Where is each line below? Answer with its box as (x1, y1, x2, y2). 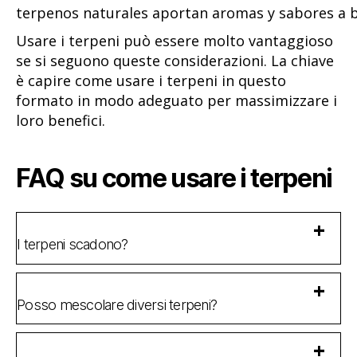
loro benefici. (16, 111, 105, 131)
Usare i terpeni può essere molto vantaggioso (16, 31, 333, 51)
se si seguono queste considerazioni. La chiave (16, 51, 334, 71)
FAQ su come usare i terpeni (16, 162, 333, 194)
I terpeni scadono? (17, 236, 128, 253)
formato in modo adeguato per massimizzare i (16, 91, 337, 111)
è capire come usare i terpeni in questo (16, 71, 286, 91)
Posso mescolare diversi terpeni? (17, 296, 218, 314)
